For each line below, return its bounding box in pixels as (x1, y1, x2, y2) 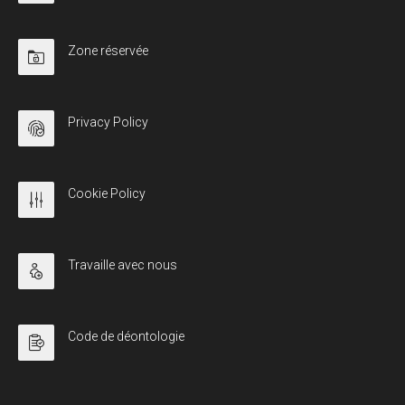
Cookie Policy (68, 185, 146, 201)
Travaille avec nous (68, 257, 177, 272)
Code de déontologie (68, 328, 184, 344)
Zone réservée (68, 42, 148, 58)
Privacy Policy (68, 114, 148, 129)
